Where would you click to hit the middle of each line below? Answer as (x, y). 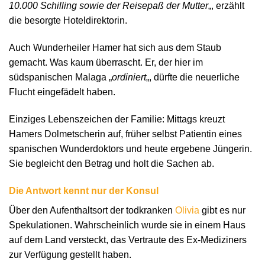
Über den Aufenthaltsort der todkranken (92, 210)
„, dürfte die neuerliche (193, 77)
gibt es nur (222, 210)
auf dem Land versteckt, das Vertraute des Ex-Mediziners (128, 240)
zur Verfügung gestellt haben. (70, 254)
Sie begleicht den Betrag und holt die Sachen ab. (112, 163)
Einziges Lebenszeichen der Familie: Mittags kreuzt (117, 119)
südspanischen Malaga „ (60, 77)
